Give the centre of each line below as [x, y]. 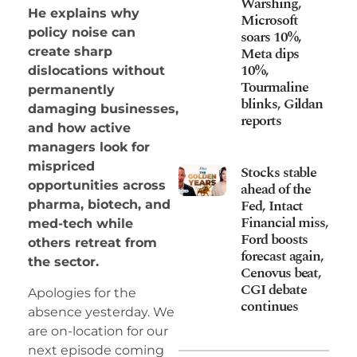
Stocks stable [279, 172]
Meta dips [270, 53]
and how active [79, 128]
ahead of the [276, 189]
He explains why [84, 14]
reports [261, 120]
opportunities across [97, 186]
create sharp [70, 52]
